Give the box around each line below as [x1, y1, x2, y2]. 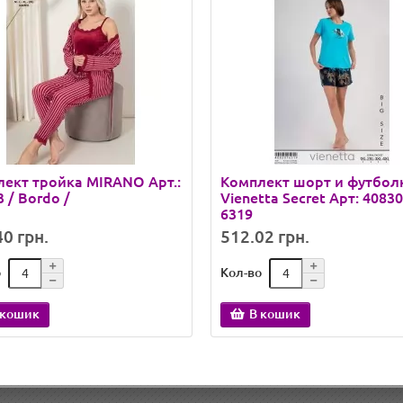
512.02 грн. [220, 227, 309, 246]
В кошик [249, 307, 300, 321]
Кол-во [220, 264, 262, 280]
